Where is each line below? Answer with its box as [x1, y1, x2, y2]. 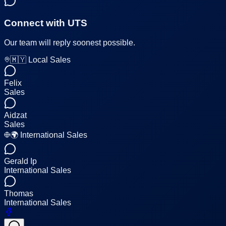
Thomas [4, 189, 33, 198]
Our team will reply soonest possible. [4, 38, 135, 47]
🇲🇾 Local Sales [10, 55, 71, 65]
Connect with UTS [4, 18, 87, 29]
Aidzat [4, 111, 27, 120]
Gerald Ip [4, 157, 37, 166]
